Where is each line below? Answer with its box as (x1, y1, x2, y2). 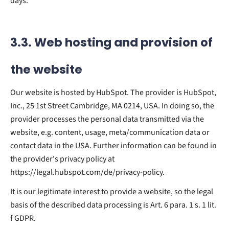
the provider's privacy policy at (10, 153, 114, 165)
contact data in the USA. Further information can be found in (10, 140, 217, 151)
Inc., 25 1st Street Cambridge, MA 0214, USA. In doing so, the (10, 100, 214, 111)
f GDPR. (10, 212, 36, 224)
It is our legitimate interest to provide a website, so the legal (10, 186, 213, 197)
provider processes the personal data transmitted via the (10, 113, 204, 125)
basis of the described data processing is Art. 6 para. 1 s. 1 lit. (10, 199, 216, 211)
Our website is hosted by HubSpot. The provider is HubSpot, (10, 86, 216, 98)
